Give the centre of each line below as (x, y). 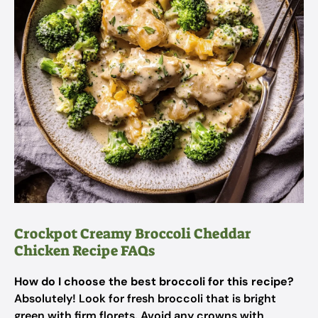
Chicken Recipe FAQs (84, 251)
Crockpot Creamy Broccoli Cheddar (133, 234)
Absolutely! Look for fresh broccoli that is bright (145, 298)
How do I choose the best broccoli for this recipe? (154, 281)
